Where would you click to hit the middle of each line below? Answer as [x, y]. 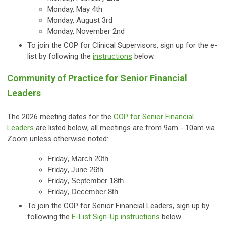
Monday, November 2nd [86, 31]
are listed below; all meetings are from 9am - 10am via [124, 128]
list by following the [60, 57]
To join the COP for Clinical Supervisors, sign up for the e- [122, 45]
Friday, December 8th [83, 192]
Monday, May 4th [75, 9]
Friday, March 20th [78, 159]
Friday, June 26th [75, 170]
